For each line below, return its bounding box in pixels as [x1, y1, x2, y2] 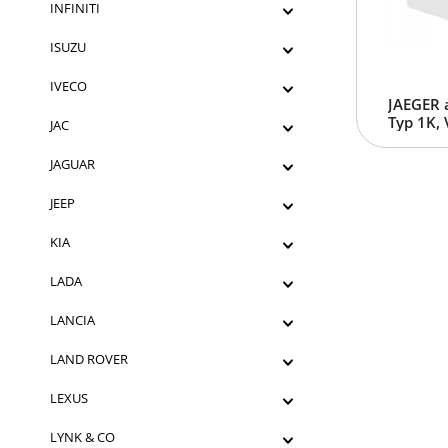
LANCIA [50, 311, 95, 329]
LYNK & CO [50, 428, 115, 446]
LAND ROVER [50, 350, 128, 368]
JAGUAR [50, 155, 95, 173]
